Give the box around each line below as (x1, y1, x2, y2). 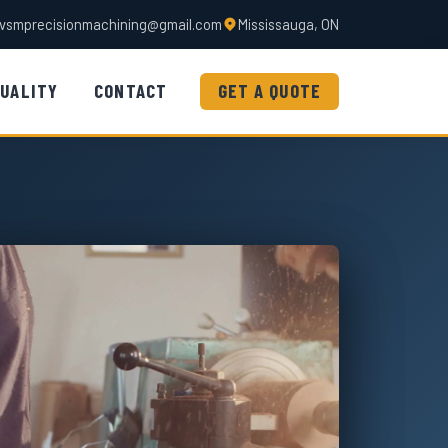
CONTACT (94, 79, 168, 103)
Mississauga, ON (238, 14, 339, 33)
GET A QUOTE (217, 79, 321, 103)
